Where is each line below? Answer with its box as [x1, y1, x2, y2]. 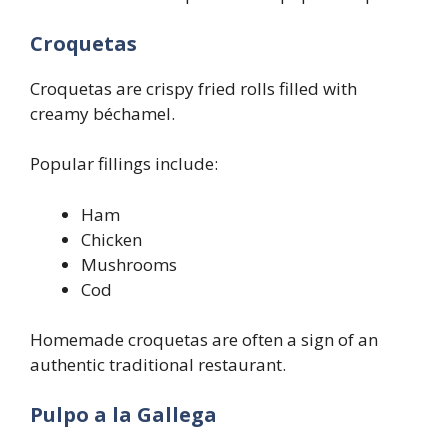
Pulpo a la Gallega [30, 400, 217, 428]
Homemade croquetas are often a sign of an [30, 328, 378, 352]
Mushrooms [81, 252, 177, 276]
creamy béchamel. [30, 101, 175, 125]
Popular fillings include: [30, 152, 218, 176]
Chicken [81, 227, 142, 251]
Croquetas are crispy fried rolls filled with [30, 76, 357, 100]
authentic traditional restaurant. [30, 353, 286, 377]
